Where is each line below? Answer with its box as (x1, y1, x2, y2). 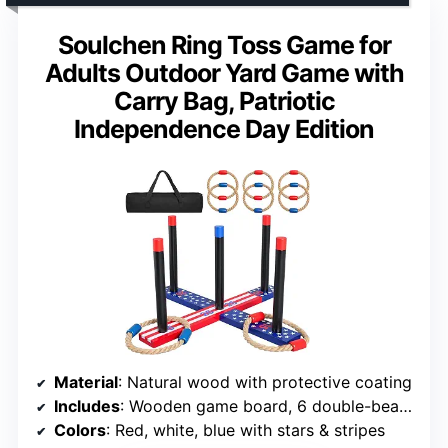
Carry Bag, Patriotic (113, 85, 335, 116)
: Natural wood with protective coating (118, 371, 412, 392)
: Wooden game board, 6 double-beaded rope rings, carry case (120, 395, 399, 416)
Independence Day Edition (74, 113, 374, 144)
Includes (54, 395, 120, 416)
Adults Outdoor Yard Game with (44, 57, 404, 88)
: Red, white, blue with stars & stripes (106, 419, 385, 440)
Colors (54, 419, 106, 440)
